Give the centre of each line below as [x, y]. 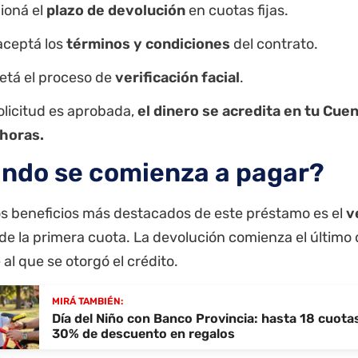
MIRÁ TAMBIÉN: [88, 301]
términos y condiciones [148, 44]
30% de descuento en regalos [143, 334]
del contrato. [274, 44]
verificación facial [177, 77]
